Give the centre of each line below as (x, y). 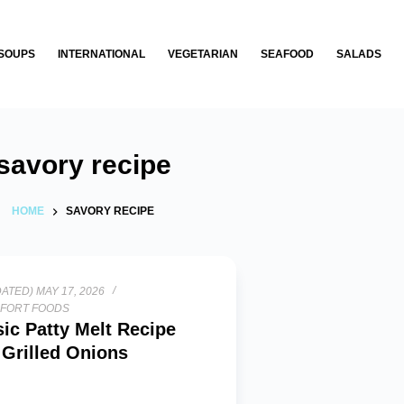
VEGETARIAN (202, 54)
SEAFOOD (287, 54)
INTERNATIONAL (101, 54)
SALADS (358, 54)
